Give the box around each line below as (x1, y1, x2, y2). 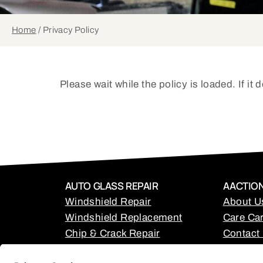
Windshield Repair (65, 196, 151, 207)
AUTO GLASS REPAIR (65, 179, 159, 193)
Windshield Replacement (65, 212, 183, 223)
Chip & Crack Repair (65, 228, 160, 239)
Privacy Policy (42, 25, 99, 35)
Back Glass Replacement (65, 244, 183, 255)
